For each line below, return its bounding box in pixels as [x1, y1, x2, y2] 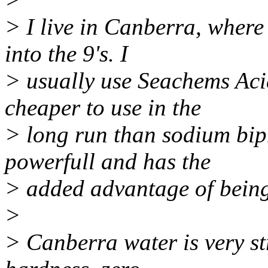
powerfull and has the [5, 148, 211, 175]
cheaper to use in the [5, 95, 201, 121]
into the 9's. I [5, 41, 128, 67]
